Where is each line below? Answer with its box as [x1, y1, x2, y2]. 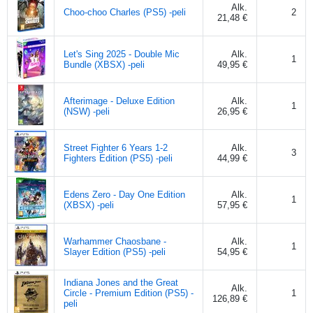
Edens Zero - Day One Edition [64, 189, 185, 200]
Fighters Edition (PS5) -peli [64, 152, 173, 163]
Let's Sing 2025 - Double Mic [64, 48, 180, 59]
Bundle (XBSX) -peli [64, 59, 145, 70]
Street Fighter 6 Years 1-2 [64, 142, 168, 153]
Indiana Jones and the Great [64, 277, 178, 288]
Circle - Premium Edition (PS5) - [64, 287, 194, 298]
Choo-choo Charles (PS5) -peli [64, 6, 186, 17]
